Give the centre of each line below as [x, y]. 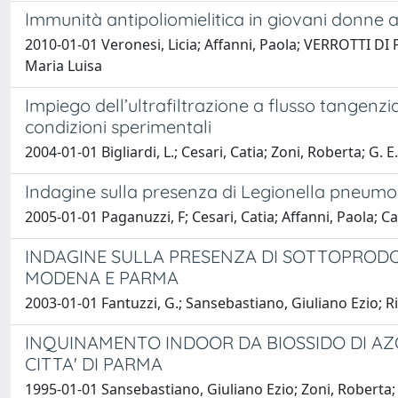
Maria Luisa [64, 66]
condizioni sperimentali [118, 127]
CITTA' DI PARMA [94, 364]
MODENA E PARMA [102, 278]
